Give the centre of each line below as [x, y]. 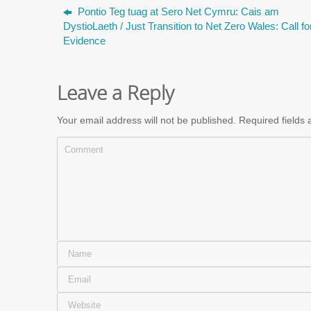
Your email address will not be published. [146, 121]
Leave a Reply [116, 92]
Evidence [84, 40]
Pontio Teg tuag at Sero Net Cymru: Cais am [177, 11]
